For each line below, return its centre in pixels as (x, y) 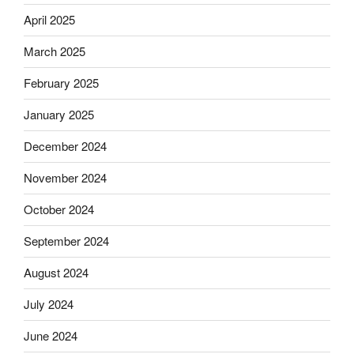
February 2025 (61, 83)
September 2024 (66, 241)
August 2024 (56, 273)
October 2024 (59, 209)
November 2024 (65, 178)
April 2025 (49, 20)
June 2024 (51, 336)
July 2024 (49, 304)
